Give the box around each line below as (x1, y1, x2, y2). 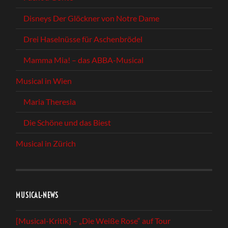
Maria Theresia (23, 96, 76, 106)
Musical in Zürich (16, 138, 76, 148)
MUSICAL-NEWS (16, 190, 59, 200)
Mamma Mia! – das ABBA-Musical (23, 54, 144, 65)
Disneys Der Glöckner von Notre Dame (23, 13, 160, 23)
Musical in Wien (16, 75, 72, 85)
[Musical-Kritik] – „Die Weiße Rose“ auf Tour (16, 215, 171, 225)
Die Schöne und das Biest (23, 117, 111, 127)
